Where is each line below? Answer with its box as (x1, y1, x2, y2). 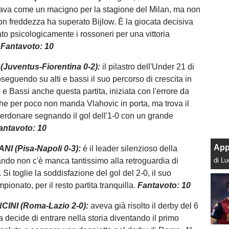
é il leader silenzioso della (83, 144, 178, 153)
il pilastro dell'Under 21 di (102, 62, 195, 71)
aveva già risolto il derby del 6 (90, 201, 199, 210)
